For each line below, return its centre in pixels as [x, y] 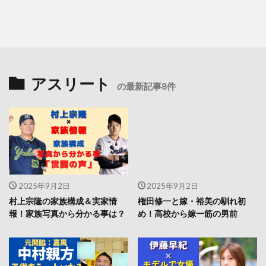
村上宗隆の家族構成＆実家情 [63, 201]
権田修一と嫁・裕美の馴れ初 [191, 201]
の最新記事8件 [146, 86]
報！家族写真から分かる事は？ [67, 213]
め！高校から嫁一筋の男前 [187, 213]
